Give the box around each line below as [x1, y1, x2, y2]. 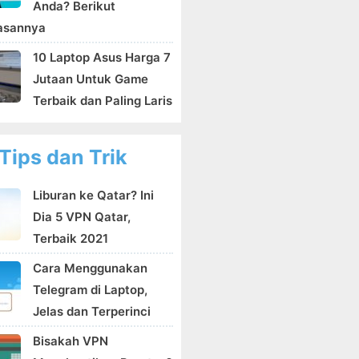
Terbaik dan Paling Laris [33, 93, 172, 108]
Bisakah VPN [33, 333, 108, 349]
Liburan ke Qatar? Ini [33, 188, 154, 203]
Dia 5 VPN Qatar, [33, 209, 131, 224]
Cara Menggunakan [33, 260, 147, 276]
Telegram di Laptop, [33, 282, 147, 297]
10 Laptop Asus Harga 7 [33, 50, 171, 65]
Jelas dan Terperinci [33, 304, 151, 319]
